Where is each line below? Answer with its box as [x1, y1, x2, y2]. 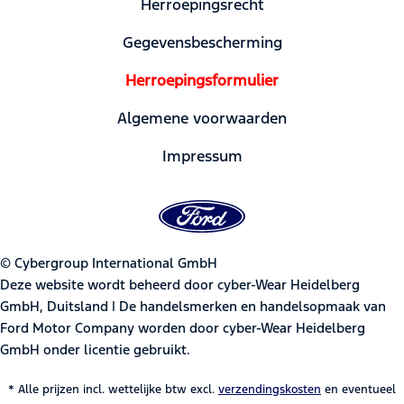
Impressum [161, 145, 243, 166]
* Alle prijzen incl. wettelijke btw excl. [8, 381, 218, 397]
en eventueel [321, 381, 396, 397]
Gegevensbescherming [122, 32, 282, 52]
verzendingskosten [218, 381, 321, 397]
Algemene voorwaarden [117, 107, 287, 128]
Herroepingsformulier [125, 69, 279, 90]
